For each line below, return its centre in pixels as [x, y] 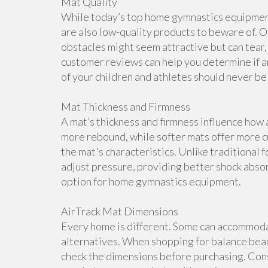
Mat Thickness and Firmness [126, 106]
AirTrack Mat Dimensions [120, 211]
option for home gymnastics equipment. [151, 181]
